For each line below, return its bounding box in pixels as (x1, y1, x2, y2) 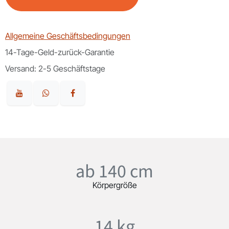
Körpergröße (92, 180, 137, 190)
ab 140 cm (76, 158, 153, 185)
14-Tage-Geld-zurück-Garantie (5, 47, 114, 57)
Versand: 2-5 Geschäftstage (5, 63, 107, 74)
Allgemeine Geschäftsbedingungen (5, 31, 130, 41)
